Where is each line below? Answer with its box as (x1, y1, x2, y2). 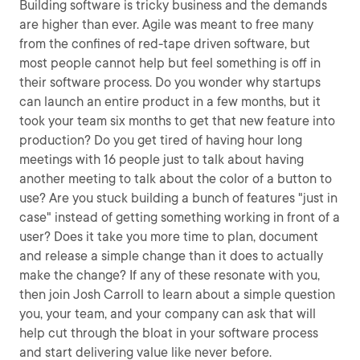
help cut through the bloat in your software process (19, 325, 318, 341)
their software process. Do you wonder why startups (19, 75, 321, 90)
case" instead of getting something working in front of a (19, 210, 340, 225)
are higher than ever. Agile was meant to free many (19, 17, 313, 32)
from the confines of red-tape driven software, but (19, 36, 310, 51)
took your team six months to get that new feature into (19, 113, 335, 129)
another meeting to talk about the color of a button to (19, 171, 332, 186)
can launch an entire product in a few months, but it (19, 94, 321, 109)
